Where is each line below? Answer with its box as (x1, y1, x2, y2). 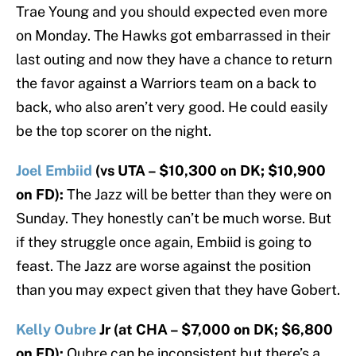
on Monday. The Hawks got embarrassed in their (16, 27, 331, 44)
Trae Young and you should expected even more (16, 3, 327, 21)
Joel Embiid (16, 162, 92, 180)
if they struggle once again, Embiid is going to (16, 234, 311, 251)
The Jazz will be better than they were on (64, 186, 331, 203)
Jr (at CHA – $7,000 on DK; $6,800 (96, 321, 333, 339)
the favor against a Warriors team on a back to (16, 75, 316, 92)
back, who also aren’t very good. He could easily (16, 99, 328, 116)
